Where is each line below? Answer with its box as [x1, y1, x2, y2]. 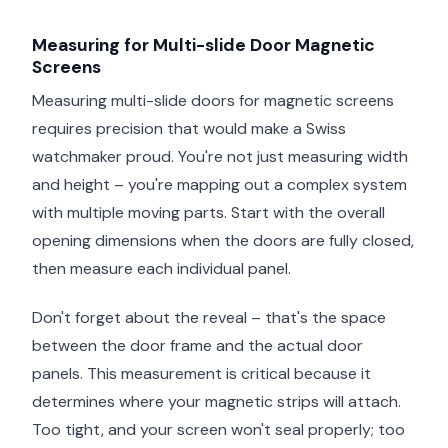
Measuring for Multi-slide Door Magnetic [32, 33, 375, 56]
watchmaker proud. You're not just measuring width [32, 146, 408, 168]
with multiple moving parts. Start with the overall [32, 202, 385, 224]
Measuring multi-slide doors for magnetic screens [32, 90, 394, 112]
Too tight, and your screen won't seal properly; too [32, 419, 405, 441]
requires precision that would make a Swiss [32, 118, 346, 140]
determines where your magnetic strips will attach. [32, 391, 401, 413]
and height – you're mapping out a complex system [32, 174, 407, 196]
